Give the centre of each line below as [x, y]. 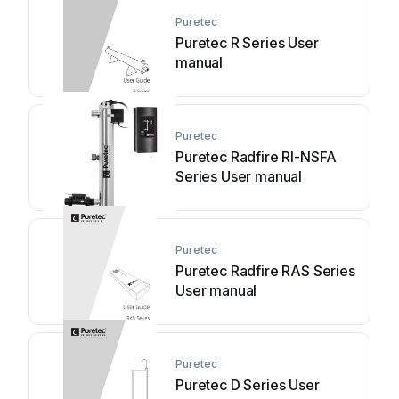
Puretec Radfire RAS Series [265, 271]
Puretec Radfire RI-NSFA [256, 157]
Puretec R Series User [247, 43]
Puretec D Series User [248, 385]
